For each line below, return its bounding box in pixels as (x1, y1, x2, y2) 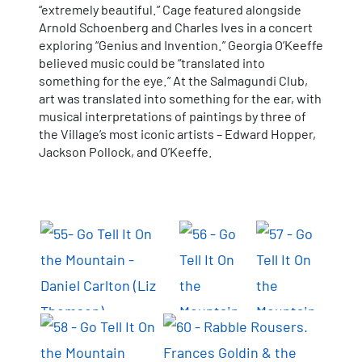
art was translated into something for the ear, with (39, 90, 322, 106)
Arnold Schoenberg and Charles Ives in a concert (39, 19, 313, 35)
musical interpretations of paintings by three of (39, 107, 306, 124)
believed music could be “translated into (39, 54, 265, 70)
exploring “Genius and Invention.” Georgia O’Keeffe (39, 36, 323, 53)
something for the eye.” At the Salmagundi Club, (39, 72, 308, 88)
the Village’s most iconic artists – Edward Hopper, (39, 125, 316, 141)
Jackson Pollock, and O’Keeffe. (39, 143, 213, 159)
